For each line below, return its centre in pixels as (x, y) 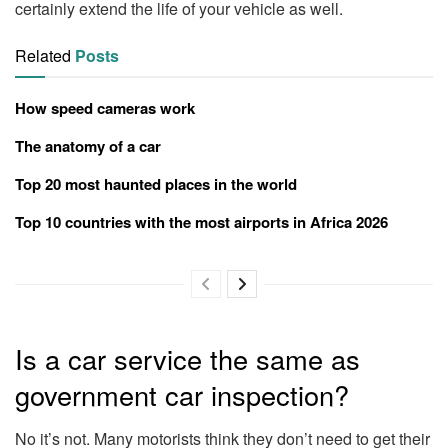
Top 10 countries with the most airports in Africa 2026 (201, 222)
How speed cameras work (105, 108)
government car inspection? (182, 394)
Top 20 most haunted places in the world (156, 184)
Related (43, 56)
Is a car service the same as (187, 358)
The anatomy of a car (88, 146)
